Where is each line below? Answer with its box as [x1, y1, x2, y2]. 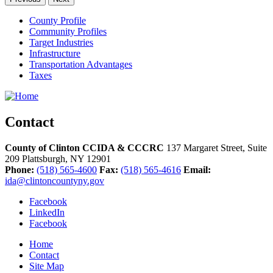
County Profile [29, 15, 86, 26]
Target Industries [29, 37, 93, 48]
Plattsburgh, [22, 153, 70, 164]
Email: [183, 164, 211, 175]
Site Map [29, 260, 64, 271]
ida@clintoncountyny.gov [5, 175, 104, 186]
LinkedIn [29, 207, 65, 218]
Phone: [5, 164, 34, 175]
